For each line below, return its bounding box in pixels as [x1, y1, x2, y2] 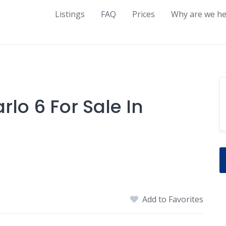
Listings [55, 9, 85, 20]
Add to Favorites [142, 194, 204, 205]
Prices [132, 9, 155, 20]
